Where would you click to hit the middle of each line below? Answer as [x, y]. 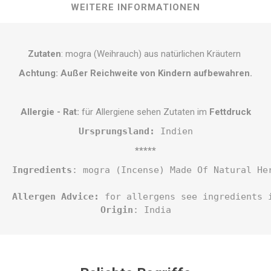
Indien [174, 132]
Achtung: [40, 73]
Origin [116, 210]
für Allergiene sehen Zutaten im [144, 112]
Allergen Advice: [56, 197]
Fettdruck [230, 112]
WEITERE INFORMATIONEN [135, 8]
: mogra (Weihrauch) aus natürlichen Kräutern [152, 54]
